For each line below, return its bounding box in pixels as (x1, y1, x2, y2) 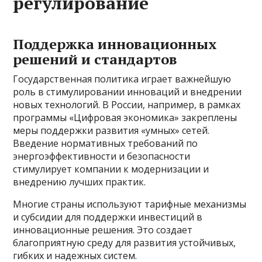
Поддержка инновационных (13, 35, 218, 54)
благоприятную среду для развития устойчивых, (13, 236, 236, 250)
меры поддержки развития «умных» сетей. (13, 124, 210, 137)
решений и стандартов (13, 50, 178, 69)
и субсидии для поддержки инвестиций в (13, 211, 203, 224)
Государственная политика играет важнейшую (13, 73, 232, 86)
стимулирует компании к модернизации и (13, 163, 209, 176)
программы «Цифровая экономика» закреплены (13, 111, 237, 125)
